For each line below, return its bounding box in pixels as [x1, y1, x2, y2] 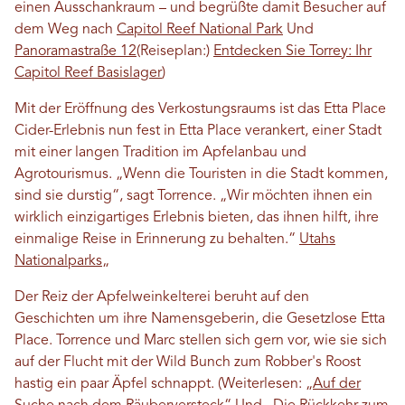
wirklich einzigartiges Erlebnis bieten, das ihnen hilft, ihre [14, 211, 379, 226]
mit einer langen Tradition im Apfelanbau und [14, 146, 306, 161]
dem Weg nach [14, 23, 117, 38]
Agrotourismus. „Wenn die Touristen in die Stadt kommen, [14, 167, 388, 183]
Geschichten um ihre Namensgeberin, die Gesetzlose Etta [14, 312, 385, 327]
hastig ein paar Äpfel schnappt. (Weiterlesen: [14, 377, 306, 392]
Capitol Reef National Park [117, 23, 283, 38]
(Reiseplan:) [137, 44, 213, 60]
